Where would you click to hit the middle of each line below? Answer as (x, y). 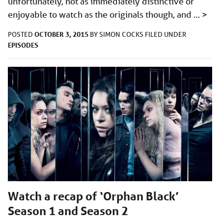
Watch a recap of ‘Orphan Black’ (93, 196)
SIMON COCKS (122, 34)
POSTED (21, 34)
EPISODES (23, 45)
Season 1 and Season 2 (68, 211)
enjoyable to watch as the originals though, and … (105, 14)
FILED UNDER (165, 34)
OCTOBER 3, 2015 (61, 34)
